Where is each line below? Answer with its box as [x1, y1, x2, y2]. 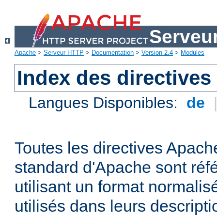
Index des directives [17, 66, 212, 90]
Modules [181, 49, 204, 57]
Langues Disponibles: [29, 94, 183, 112]
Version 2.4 [141, 49, 173, 57]
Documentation [92, 49, 134, 57]
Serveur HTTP [44, 49, 84, 57]
